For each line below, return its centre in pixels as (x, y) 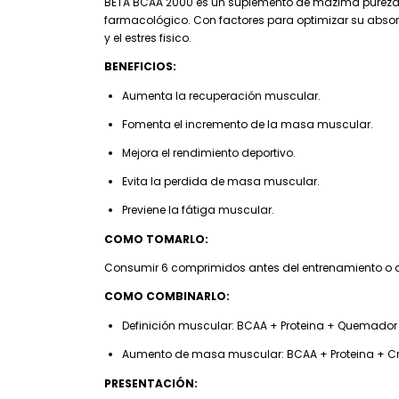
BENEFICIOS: (140, 66)
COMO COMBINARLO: (167, 296)
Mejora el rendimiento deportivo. (209, 153)
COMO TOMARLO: (156, 239)
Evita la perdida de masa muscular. (221, 181)
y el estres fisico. (149, 38)
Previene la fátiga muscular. (199, 210)
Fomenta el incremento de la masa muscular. (248, 124)
